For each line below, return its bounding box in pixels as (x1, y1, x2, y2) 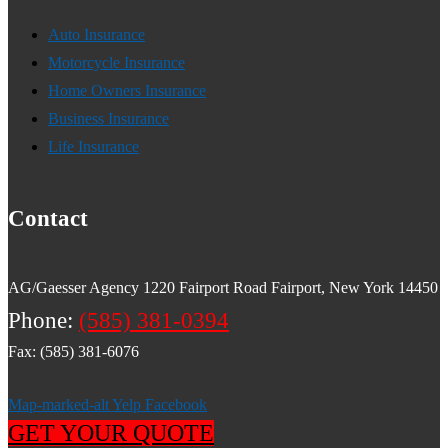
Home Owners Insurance (48, 82, 206, 100)
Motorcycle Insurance (48, 54, 185, 72)
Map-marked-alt (8, 395, 109, 413)
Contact (8, 204, 88, 231)
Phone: (8, 306, 79, 333)
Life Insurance (48, 138, 139, 156)
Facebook (145, 395, 207, 413)
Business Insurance (48, 110, 169, 128)
